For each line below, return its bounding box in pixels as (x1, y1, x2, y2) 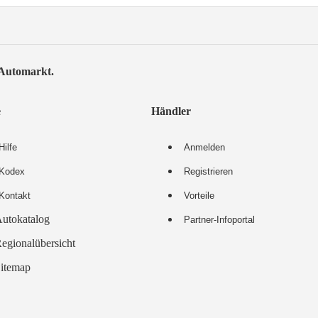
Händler (151, 104, 192, 117)
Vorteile (184, 190, 215, 201)
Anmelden (184, 141, 226, 153)
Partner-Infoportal (184, 214, 256, 225)
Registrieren (184, 165, 234, 177)
